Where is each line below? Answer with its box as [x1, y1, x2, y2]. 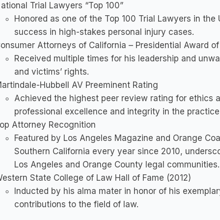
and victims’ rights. [14, 67, 89, 77]
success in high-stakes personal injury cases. [14, 27, 194, 37]
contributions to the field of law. [14, 199, 138, 209]
